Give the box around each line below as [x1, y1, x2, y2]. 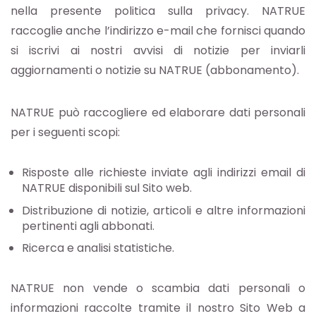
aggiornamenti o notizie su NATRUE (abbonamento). [11, 62, 299, 79]
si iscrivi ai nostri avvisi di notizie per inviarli [11, 42, 305, 59]
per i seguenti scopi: [11, 124, 120, 141]
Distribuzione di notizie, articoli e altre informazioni [22, 202, 305, 219]
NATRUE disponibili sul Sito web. [22, 180, 192, 197]
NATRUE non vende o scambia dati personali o [11, 280, 305, 297]
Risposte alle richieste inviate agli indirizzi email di [22, 164, 305, 181]
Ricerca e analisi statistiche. [22, 240, 174, 257]
